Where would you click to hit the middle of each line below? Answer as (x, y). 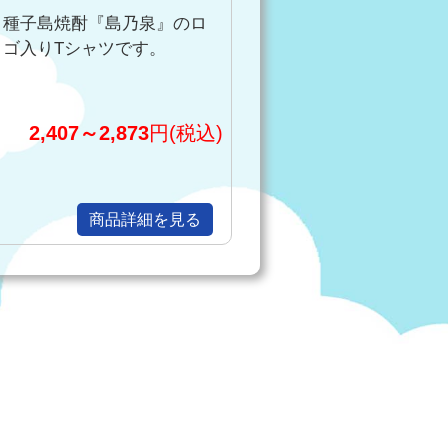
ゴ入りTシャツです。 (84, 48)
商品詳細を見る (145, 220)
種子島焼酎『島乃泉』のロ (104, 23)
